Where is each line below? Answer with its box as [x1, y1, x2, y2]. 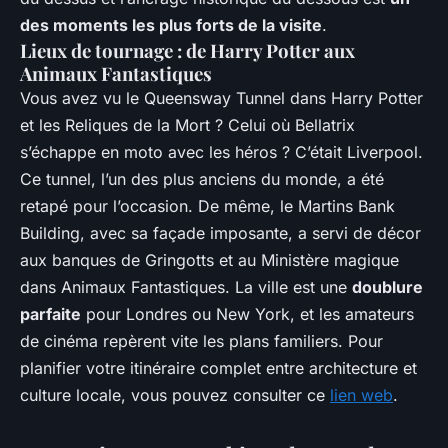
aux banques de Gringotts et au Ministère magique [20, 250, 399, 271]
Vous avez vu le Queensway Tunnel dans [20, 88, 331, 109]
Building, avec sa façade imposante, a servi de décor [20, 223, 421, 244]
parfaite [20, 304, 81, 325]
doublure [352, 277, 423, 298]
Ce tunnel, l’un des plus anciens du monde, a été [20, 169, 384, 190]
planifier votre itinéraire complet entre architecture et [20, 358, 417, 379]
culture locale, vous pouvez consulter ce [20, 385, 330, 406]
